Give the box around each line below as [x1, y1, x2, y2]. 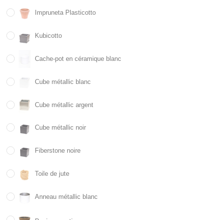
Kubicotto [35, 32, 62, 40]
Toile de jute [35, 170, 70, 178]
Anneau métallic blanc [35, 193, 98, 201]
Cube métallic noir [35, 124, 86, 132]
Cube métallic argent [35, 101, 94, 109]
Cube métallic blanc [35, 78, 91, 85]
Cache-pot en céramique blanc [35, 55, 122, 62]
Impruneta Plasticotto [35, 9, 96, 17]
